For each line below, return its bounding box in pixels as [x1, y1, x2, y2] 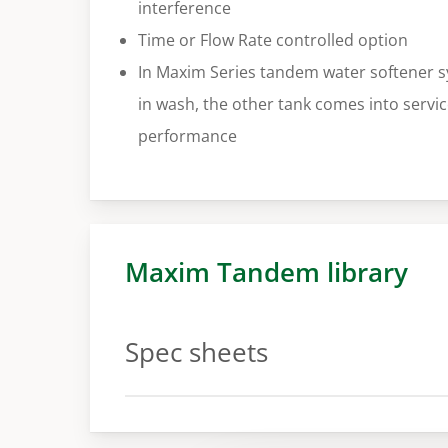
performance [137, 125, 237, 148]
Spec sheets [125, 333, 269, 370]
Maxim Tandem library [125, 253, 409, 290]
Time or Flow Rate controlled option [137, 29, 408, 52]
